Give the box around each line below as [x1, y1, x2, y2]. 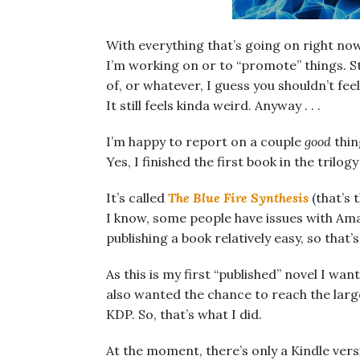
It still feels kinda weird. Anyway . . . [106, 97, 321, 114]
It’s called [106, 190, 168, 207]
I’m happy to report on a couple [106, 133, 305, 150]
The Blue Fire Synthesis [168, 190, 309, 207]
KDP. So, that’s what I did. [106, 306, 262, 323]
